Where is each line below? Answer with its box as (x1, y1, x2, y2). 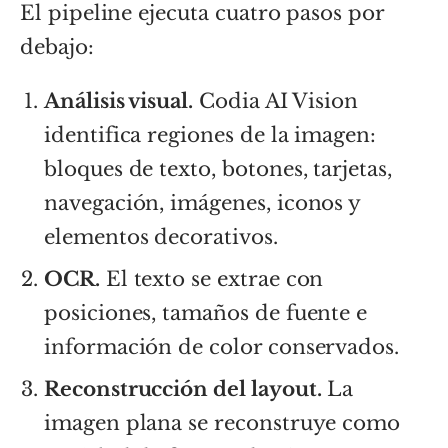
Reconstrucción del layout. (44, 376, 322, 401)
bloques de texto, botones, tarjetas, (44, 156, 392, 181)
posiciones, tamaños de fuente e (44, 300, 368, 325)
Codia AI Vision (193, 88, 359, 113)
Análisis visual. (44, 88, 194, 113)
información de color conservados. (44, 334, 400, 359)
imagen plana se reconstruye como (44, 410, 401, 435)
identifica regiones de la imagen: (44, 122, 377, 147)
